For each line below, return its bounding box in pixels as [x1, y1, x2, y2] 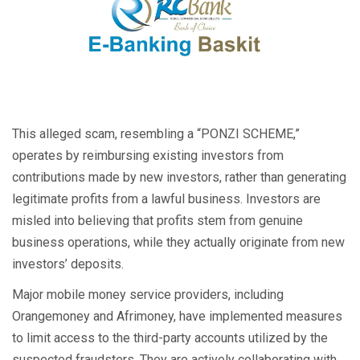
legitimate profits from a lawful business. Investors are [12, 191, 321, 207]
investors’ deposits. [12, 256, 124, 272]
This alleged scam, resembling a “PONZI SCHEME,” [12, 126, 300, 141]
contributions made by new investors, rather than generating [12, 170, 346, 185]
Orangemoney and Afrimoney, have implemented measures [12, 309, 342, 324]
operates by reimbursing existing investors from [12, 148, 284, 163]
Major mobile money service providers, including [12, 287, 284, 302]
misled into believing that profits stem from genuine [12, 213, 303, 228]
